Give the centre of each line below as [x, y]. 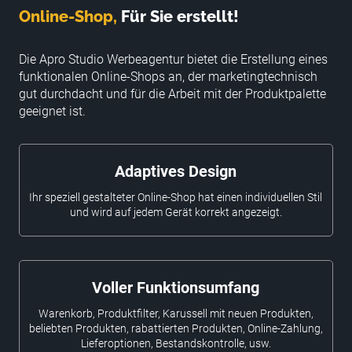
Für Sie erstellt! [178, 17]
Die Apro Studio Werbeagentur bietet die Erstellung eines [174, 60]
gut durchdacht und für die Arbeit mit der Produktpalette [173, 94]
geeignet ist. [53, 112]
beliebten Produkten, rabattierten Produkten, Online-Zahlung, [176, 329]
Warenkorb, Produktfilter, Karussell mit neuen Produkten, [176, 314]
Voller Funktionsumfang [176, 288]
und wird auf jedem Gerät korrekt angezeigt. [176, 213]
